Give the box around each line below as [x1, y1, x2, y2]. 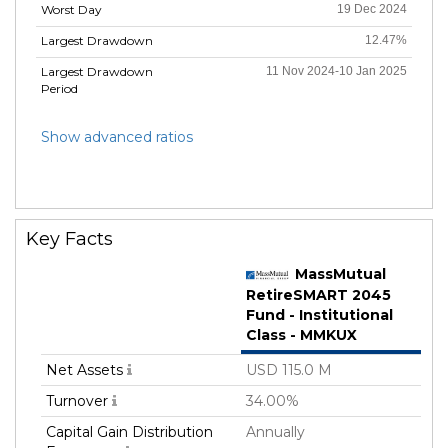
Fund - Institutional [246, 306, 393, 325]
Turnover [46, 391, 112, 410]
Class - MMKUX [246, 326, 357, 345]
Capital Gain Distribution [46, 422, 213, 441]
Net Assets [46, 360, 127, 379]
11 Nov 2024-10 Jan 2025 [266, 63, 407, 78]
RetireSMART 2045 [246, 286, 391, 305]
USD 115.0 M [246, 360, 332, 379]
